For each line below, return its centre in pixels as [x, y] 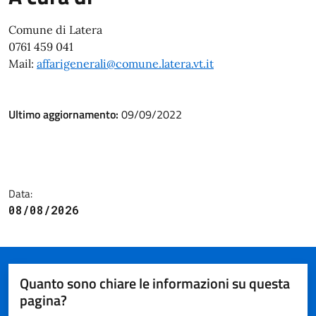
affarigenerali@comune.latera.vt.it [125, 64]
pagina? [43, 300]
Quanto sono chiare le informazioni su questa [155, 284]
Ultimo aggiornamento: [65, 115]
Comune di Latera [55, 30]
